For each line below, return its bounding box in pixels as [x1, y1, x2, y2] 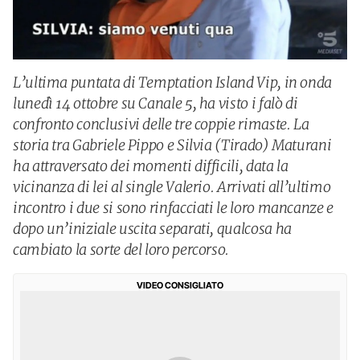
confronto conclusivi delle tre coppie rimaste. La [13, 115, 309, 133]
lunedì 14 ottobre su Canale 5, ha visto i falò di [13, 94, 298, 112]
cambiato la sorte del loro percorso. [13, 240, 230, 259]
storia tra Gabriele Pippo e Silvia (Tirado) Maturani [13, 136, 332, 154]
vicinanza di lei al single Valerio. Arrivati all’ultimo [13, 178, 331, 196]
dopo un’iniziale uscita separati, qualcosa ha [13, 219, 292, 238]
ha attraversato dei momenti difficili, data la [13, 157, 288, 175]
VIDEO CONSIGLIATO [137, 280, 223, 291]
